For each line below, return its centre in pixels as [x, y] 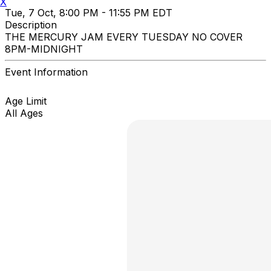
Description [31, 24]
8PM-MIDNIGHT [44, 49]
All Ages [24, 113]
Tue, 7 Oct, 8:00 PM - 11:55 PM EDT [89, 12]
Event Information [46, 72]
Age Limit [26, 101]
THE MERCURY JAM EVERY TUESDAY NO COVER [124, 37]
